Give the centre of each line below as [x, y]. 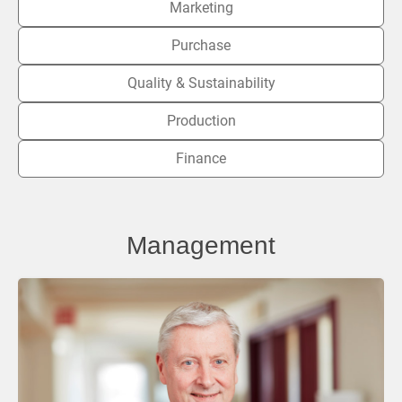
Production [201, 120]
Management [201, 245]
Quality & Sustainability [201, 83]
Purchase [201, 45]
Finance [201, 158]
